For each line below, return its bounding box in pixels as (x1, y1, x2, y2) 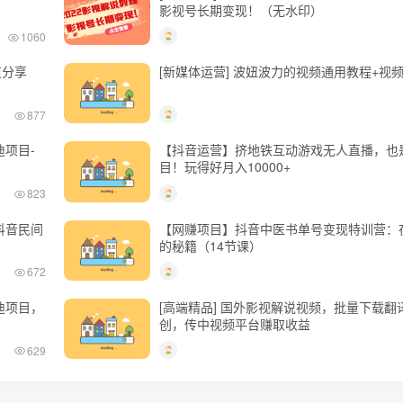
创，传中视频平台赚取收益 (159, 314, 310, 333)
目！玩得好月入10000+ (159, 157, 291, 176)
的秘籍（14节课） (159, 236, 262, 255)
